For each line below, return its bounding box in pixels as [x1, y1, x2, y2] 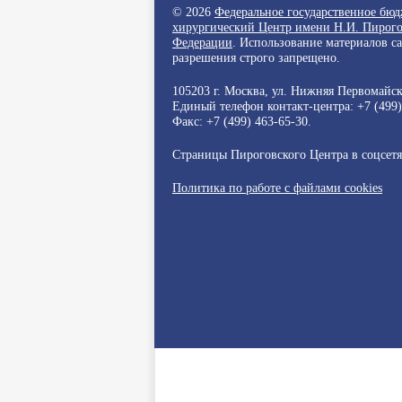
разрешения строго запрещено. [172, 50, 340, 65]
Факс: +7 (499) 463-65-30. [172, 114, 311, 128]
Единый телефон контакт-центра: [172, 99, 357, 113]
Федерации [172, 35, 232, 49]
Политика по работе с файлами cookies [172, 180, 382, 195]
